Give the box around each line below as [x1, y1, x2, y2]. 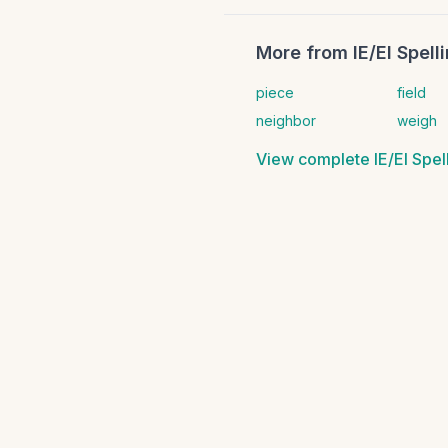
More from [256, 42, 353, 63]
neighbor [256, 112, 316, 129]
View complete [256, 149, 374, 169]
